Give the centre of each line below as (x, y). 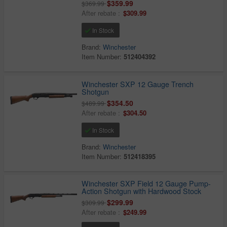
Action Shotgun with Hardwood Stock (142, 191)
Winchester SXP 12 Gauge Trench (138, 84)
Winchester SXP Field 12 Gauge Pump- (146, 184)
